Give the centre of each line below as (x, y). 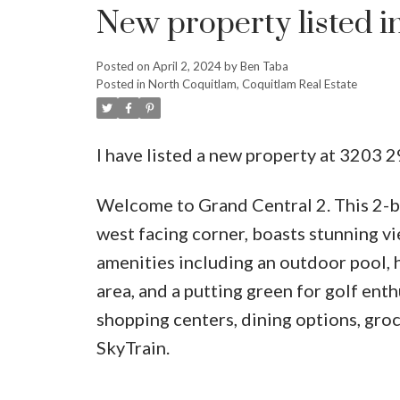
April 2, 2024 (187, 66)
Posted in (121, 83)
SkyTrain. (133, 347)
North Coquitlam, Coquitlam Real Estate (252, 83)
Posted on (124, 66)
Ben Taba (264, 66)
